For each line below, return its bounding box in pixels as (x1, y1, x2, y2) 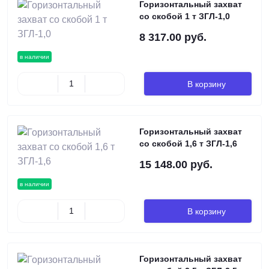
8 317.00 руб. (139, 31, 207, 43)
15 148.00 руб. (139, 159, 213, 171)
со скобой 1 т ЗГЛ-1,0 (139, 11, 230, 21)
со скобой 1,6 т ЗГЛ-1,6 (139, 139, 237, 148)
